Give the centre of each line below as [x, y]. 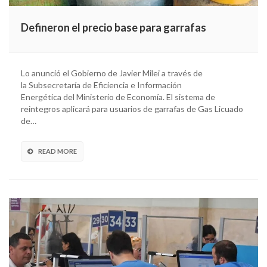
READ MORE [58, 151]
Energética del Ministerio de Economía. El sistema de [118, 97]
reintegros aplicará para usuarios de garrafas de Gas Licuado [132, 108]
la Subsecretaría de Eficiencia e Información [101, 85]
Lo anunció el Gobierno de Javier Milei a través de [112, 73]
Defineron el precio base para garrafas [114, 27]
